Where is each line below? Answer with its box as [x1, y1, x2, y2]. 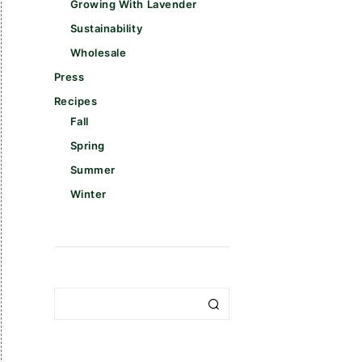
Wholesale [69, 46, 127, 59]
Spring [69, 139, 105, 152]
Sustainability [69, 22, 143, 35]
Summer [69, 163, 116, 176]
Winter [69, 187, 107, 200]
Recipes [53, 95, 98, 107]
